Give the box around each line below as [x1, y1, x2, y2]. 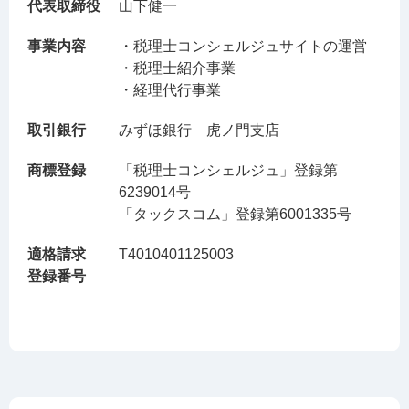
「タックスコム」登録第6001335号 [119, 205, 351, 222]
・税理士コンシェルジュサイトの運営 [119, 37, 367, 54]
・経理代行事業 [119, 81, 221, 98]
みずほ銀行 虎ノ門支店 [119, 121, 279, 138]
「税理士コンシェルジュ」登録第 [119, 162, 338, 178]
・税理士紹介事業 [119, 59, 236, 76]
